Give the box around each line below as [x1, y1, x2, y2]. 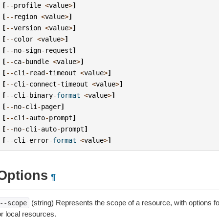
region [14, 12, 38, 21]
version [14, 23, 42, 32]
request [45, 46, 73, 54]
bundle [25, 57, 49, 66]
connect [29, 80, 57, 88]
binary [29, 91, 53, 99]
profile [14, 1, 42, 9]
